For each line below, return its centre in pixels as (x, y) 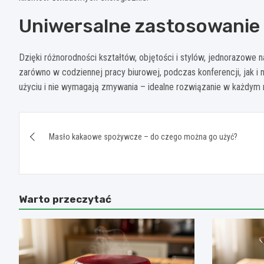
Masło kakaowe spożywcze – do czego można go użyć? (143, 136)
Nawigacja (65, 123)
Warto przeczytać (65, 199)
